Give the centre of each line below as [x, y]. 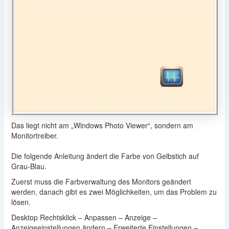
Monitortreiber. [35, 135]
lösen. [21, 202]
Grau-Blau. [29, 166]
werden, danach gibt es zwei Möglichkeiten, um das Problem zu [114, 191]
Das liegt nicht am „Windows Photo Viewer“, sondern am [102, 125]
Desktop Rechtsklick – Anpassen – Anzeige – [84, 217]
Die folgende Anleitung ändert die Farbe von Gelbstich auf [105, 156]
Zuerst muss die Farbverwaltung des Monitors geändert [101, 181]
